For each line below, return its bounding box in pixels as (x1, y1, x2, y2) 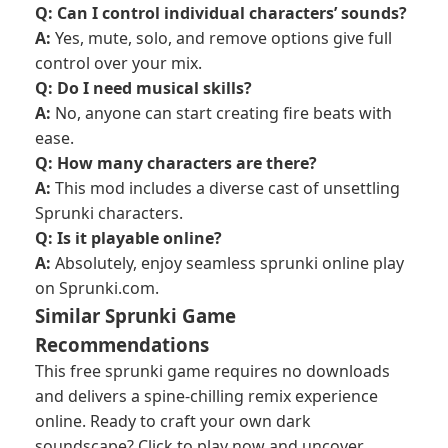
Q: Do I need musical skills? (35, 77, 252, 99)
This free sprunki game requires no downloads (35, 360, 390, 382)
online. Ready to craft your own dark (35, 410, 311, 432)
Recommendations (35, 332, 209, 357)
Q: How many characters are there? (35, 152, 317, 174)
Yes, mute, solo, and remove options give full (55, 27, 392, 49)
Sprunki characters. (35, 202, 183, 224)
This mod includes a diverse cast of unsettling (55, 177, 400, 199)
